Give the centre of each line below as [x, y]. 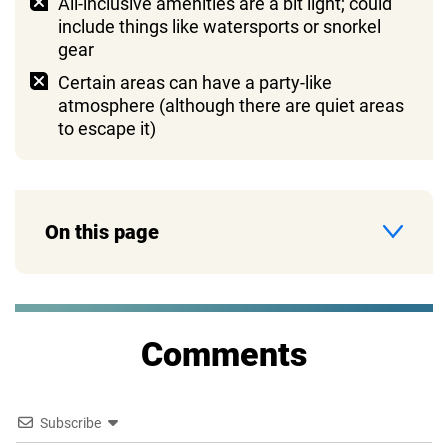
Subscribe [70, 422]
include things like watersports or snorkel [219, 26]
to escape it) [107, 128]
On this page [102, 231]
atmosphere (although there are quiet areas [231, 105]
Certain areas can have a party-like [195, 82]
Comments [224, 353]
